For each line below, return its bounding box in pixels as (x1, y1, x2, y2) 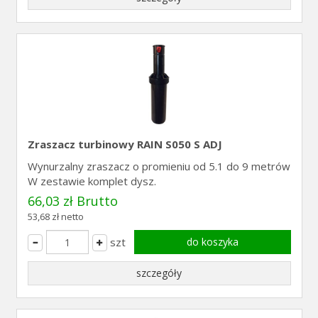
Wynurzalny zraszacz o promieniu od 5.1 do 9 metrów (27, 159, 290, 173)
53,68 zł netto (27, 210, 84, 223)
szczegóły (136, 266, 182, 280)
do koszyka (186, 235, 238, 248)
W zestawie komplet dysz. (27, 174, 156, 188)
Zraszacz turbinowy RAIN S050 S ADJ (27, 137, 222, 151)
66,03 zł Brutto (27, 192, 118, 209)
